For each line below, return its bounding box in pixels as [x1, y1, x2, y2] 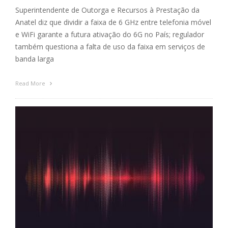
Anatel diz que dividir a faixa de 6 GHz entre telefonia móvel [15, 17, 211, 27]
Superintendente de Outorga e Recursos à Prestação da [15, 5, 199, 15]
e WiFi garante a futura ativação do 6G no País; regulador [15, 30, 204, 40]
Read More [15, 79, 47, 88]
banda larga [15, 54, 54, 64]
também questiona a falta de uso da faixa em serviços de [15, 42, 205, 52]
